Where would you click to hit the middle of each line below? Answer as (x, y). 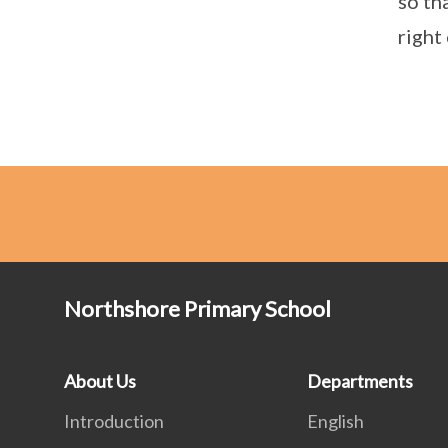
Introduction (114, 420)
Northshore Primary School (197, 308)
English (336, 420)
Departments (360, 380)
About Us (100, 380)
